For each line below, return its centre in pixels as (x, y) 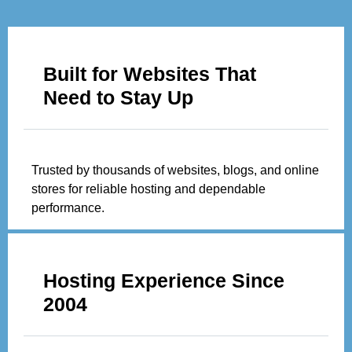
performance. (68, 208)
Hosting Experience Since (164, 281)
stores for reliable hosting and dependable (148, 189)
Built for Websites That (150, 74)
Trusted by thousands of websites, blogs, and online (175, 170)
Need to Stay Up (118, 98)
